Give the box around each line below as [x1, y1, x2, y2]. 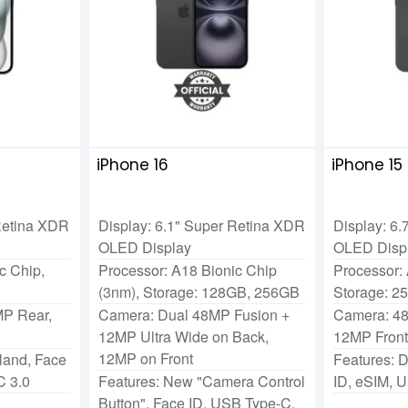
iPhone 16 [96, 153, 168, 176]
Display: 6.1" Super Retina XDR [97, 214, 305, 236]
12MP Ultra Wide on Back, [97, 325, 269, 347]
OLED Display [97, 236, 191, 258]
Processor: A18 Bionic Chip [97, 259, 277, 280]
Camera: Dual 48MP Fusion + [97, 303, 290, 325]
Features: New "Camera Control [97, 370, 305, 392]
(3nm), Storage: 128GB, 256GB [97, 280, 300, 302]
